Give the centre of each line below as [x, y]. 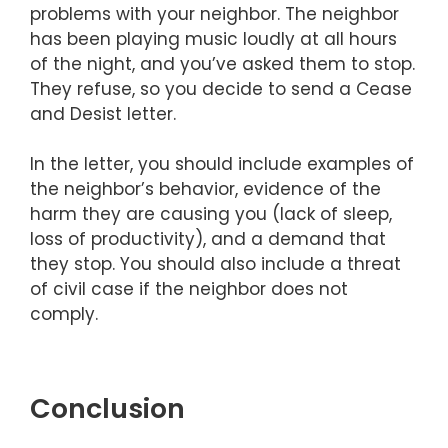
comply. [64, 314]
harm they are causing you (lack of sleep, [211, 214]
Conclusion [107, 408]
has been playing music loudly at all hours [213, 38]
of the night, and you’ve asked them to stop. [222, 63]
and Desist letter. [103, 113]
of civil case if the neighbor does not [189, 289]
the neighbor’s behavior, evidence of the [205, 189]
